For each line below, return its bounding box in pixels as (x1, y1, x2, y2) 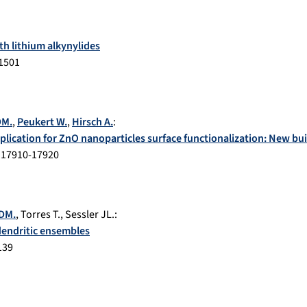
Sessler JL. (65, 207, 114, 223)
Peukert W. (17, 114, 67, 130)
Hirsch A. (72, 114, 113, 130)
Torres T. (21, 207, 60, 223)
